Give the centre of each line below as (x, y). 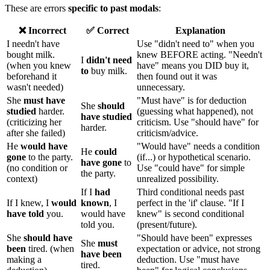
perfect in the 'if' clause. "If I (190, 203)
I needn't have (33, 44)
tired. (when (50, 249)
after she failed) (36, 133)
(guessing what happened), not (195, 111)
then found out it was (177, 77)
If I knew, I (29, 203)
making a (24, 260)
